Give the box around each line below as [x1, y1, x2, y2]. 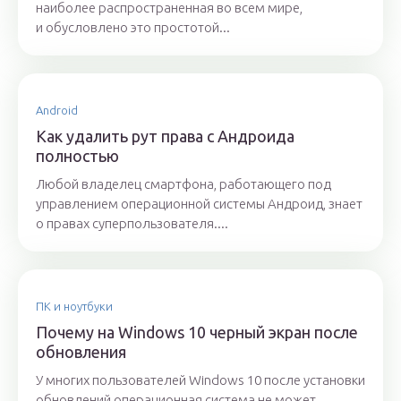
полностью [36, 147, 119, 166]
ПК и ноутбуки [36, 300, 113, 313]
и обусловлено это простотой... [36, 20, 230, 36]
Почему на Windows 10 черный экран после [36, 323, 358, 342]
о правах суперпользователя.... [36, 216, 228, 232]
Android [36, 104, 78, 117]
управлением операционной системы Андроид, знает [36, 196, 363, 212]
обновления [36, 343, 126, 362]
